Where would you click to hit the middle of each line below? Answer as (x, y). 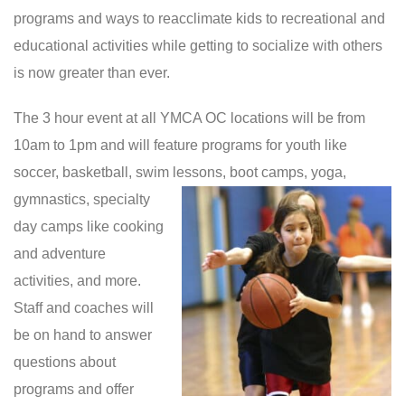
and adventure (60, 254)
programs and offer (74, 389)
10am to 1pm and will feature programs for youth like (180, 145)
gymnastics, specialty (82, 199)
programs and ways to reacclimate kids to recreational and (199, 19)
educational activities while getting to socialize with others (198, 46)
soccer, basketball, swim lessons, (120, 172)
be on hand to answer (83, 335)
